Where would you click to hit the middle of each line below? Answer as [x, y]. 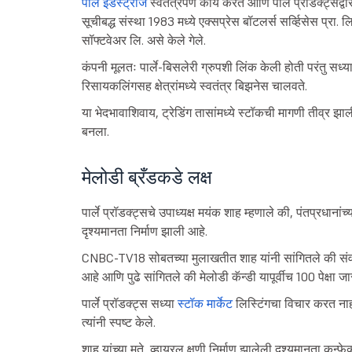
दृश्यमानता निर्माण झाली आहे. [144, 231]
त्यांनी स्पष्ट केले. [118, 322]
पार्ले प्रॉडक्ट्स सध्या [129, 303]
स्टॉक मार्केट [205, 303]
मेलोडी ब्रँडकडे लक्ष [147, 177]
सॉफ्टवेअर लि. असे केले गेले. [143, 40]
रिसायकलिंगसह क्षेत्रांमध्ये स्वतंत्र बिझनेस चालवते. [194, 85]
